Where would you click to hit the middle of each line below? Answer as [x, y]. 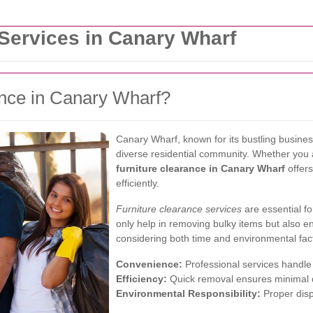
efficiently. [138, 183]
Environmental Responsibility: [188, 293]
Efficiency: [141, 279]
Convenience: [149, 264]
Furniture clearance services [179, 209]
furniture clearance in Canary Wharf [201, 168]
